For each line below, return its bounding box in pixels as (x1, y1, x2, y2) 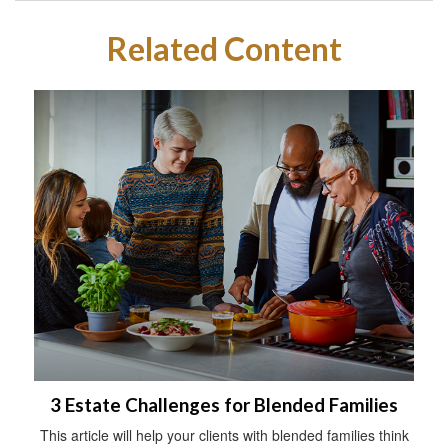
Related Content (106, 29, 342, 68)
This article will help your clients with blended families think (39, 425, 409, 446)
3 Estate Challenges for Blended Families (50, 394, 398, 417)
